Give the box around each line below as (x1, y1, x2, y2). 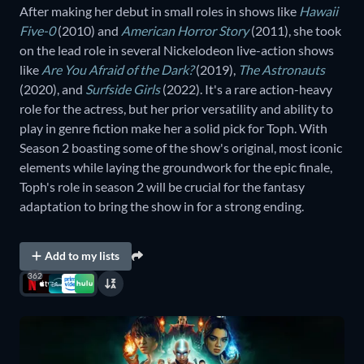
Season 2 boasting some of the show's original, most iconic (19, 139, 342, 155)
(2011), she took (249, 22, 341, 38)
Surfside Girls (85, 80, 160, 97)
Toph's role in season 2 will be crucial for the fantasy (19, 178, 305, 194)
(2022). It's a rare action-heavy (160, 80, 332, 97)
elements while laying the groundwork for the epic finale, (19, 158, 332, 175)
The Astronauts (238, 61, 325, 77)
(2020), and (19, 80, 85, 97)
